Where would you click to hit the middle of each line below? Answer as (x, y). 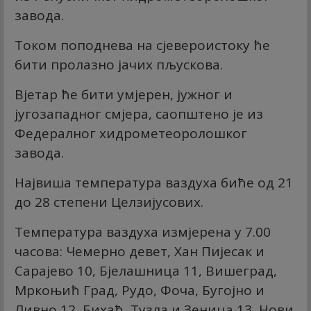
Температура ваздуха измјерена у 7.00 (143, 232)
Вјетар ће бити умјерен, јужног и (124, 94)
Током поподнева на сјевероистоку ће (142, 45)
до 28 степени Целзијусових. (109, 202)
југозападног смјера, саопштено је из (139, 114)
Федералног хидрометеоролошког (131, 133)
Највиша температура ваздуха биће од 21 (154, 183)
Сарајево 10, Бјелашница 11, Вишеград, (146, 271)
